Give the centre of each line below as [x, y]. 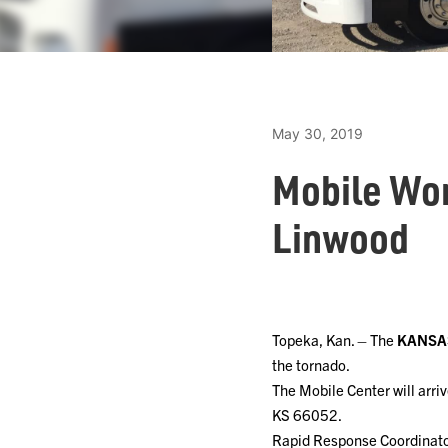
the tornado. [311, 364]
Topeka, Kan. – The [334, 339]
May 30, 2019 [317, 133]
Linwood [340, 237]
